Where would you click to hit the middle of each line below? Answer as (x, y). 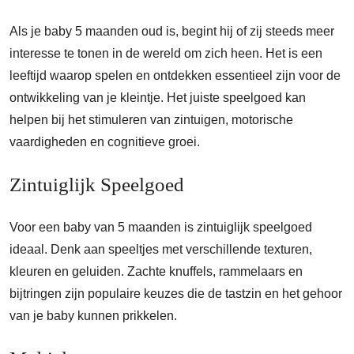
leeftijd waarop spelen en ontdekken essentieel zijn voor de (175, 75)
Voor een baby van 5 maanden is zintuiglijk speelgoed (161, 227)
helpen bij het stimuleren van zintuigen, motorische (151, 120)
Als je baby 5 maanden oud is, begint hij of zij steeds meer (172, 31)
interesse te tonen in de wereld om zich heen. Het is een (166, 53)
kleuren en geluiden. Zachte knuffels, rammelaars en (156, 271)
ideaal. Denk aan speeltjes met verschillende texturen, (161, 249)
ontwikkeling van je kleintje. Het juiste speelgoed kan (158, 98)
